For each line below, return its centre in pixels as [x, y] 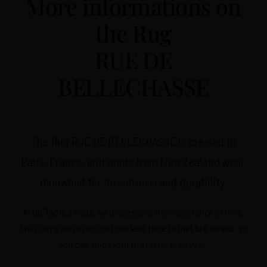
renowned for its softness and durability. [133, 181]
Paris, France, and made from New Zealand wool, [133, 161]
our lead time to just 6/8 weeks [175, 228]
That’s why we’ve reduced [67, 228]
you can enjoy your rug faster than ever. [133, 244]
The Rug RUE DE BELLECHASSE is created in [133, 141]
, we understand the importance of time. [169, 212]
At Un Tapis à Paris [58, 212]
